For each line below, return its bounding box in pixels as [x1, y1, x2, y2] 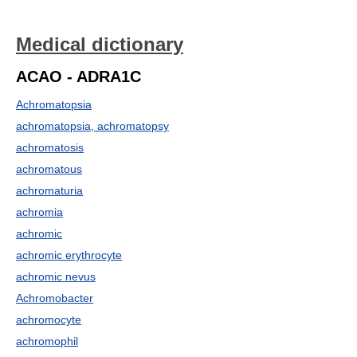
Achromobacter [16, 292, 93, 304]
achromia [16, 206, 63, 218]
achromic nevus [16, 270, 96, 283]
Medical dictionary [16, 33, 183, 55]
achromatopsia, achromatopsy [16, 120, 169, 132]
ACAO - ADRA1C [16, 68, 141, 85]
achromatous [16, 163, 82, 175]
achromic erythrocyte [16, 249, 122, 261]
